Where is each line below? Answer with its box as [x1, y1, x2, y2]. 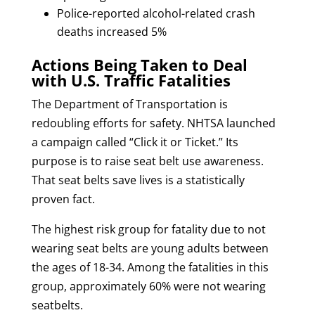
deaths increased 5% [56, 23, 167, 39]
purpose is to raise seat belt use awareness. [31, 153, 264, 169]
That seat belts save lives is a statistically [31, 172, 245, 188]
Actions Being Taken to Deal [31, 53, 247, 75]
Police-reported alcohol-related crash [56, 5, 255, 21]
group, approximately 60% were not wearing [31, 278, 266, 294]
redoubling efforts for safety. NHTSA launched [31, 115, 276, 131]
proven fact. [31, 191, 95, 207]
